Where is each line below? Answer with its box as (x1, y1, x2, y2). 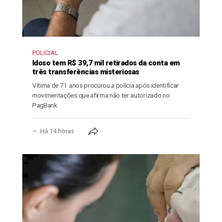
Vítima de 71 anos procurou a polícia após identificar (32, 81, 179, 89)
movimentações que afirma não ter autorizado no (32, 91, 170, 99)
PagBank (32, 101, 57, 109)
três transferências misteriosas (32, 67, 139, 76)
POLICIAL (32, 49, 58, 56)
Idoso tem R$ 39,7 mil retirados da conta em (32, 58, 180, 67)
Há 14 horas (39, 127, 76, 135)
